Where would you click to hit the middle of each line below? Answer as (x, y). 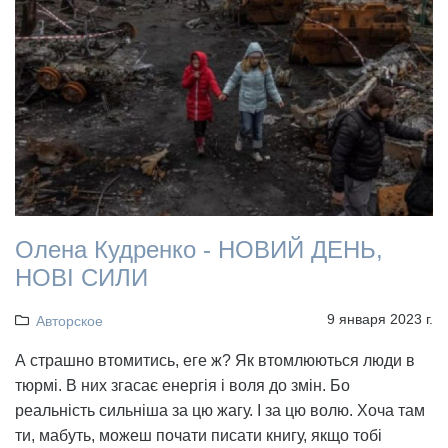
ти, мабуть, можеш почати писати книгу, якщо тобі (198, 436)
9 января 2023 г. (380, 319)
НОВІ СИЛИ (81, 278)
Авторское (69, 321)
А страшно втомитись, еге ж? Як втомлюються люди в (215, 361)
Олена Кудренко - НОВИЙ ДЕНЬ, (199, 250)
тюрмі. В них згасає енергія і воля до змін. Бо (182, 386)
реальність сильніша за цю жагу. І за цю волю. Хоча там (220, 411)
